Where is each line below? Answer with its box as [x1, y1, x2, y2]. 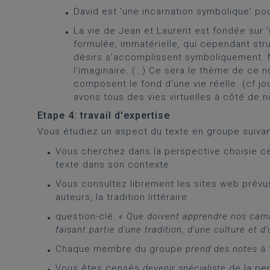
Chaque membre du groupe [55, 243, 186, 254]
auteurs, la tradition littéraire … [55, 192, 197, 202]
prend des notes [186, 243, 257, 254]
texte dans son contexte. [55, 159, 172, 170]
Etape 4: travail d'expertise [37, 110, 170, 121]
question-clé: [55, 211, 119, 222]
